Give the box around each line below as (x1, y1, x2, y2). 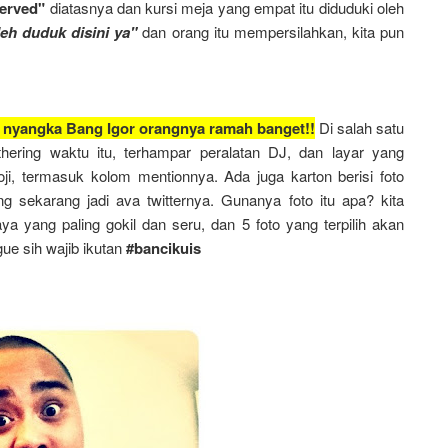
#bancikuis (126, 237, 201, 259)
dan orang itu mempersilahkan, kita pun (137, 21, 405, 42)
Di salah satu (315, 117, 404, 138)
